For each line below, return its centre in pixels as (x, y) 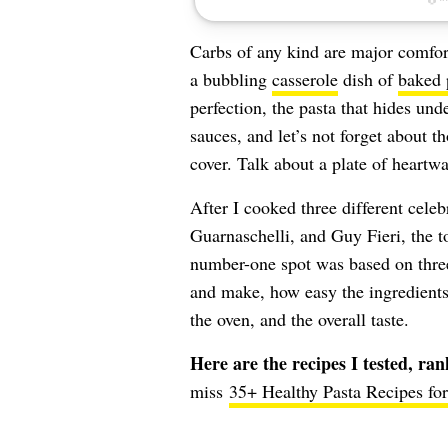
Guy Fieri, (368, 235)
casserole (304, 79)
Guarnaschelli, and (260, 235)
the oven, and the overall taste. (299, 319)
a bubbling (230, 79)
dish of (367, 79)
